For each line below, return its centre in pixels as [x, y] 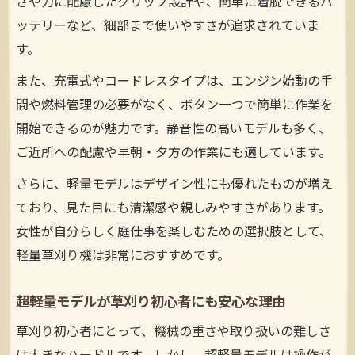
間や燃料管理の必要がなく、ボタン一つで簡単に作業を [174, 106]
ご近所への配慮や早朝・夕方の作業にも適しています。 [174, 154]
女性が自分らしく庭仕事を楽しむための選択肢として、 [174, 233]
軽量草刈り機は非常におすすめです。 [123, 257]
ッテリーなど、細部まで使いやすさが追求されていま [168, 27]
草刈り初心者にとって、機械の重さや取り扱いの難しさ [174, 333]
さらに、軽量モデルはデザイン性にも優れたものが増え [174, 185]
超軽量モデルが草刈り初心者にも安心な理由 [151, 303]
